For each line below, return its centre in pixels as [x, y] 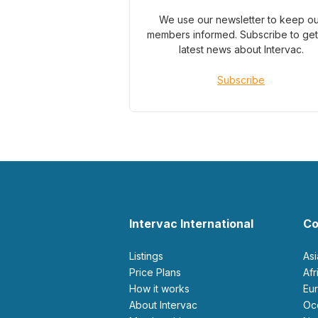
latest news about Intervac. [241, 49]
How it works [163, 289]
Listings [149, 256]
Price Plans [158, 272]
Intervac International [191, 224]
